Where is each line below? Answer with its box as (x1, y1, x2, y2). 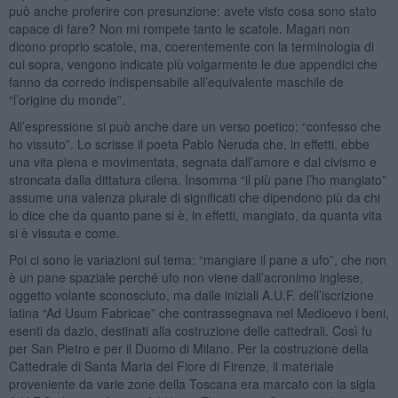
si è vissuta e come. (8, 223, 120, 242)
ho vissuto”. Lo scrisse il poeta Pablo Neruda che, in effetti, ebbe (8, 134, 370, 153)
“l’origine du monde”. (8, 90, 125, 108)
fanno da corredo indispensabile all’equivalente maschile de (8, 72, 344, 91)
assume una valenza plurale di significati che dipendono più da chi (8, 187, 380, 206)
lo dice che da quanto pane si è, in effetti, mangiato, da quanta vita (8, 205, 382, 224)
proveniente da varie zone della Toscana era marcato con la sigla (8, 374, 376, 393)
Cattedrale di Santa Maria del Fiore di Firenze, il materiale (8, 356, 334, 375)
